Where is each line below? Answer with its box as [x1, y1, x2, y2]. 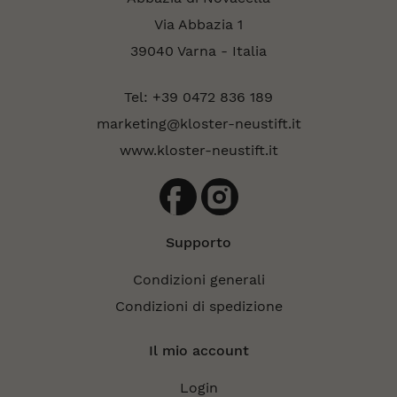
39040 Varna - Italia [130, 43, 267, 60]
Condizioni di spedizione [114, 298, 283, 315]
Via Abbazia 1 [154, 16, 243, 34]
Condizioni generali [132, 271, 265, 289]
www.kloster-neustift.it [119, 142, 278, 160]
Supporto [166, 234, 231, 252]
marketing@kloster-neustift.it [96, 115, 301, 133]
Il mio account [148, 342, 249, 360]
